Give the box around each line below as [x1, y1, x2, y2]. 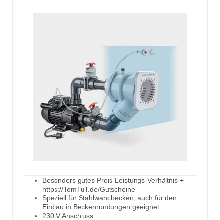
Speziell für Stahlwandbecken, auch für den [42, 194, 177, 202]
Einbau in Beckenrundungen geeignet [42, 203, 159, 211]
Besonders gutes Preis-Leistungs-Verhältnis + [42, 176, 184, 185]
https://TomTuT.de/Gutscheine [42, 185, 135, 193]
